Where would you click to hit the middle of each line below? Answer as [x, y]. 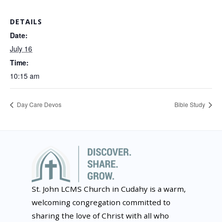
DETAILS [26, 22]
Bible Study [191, 105]
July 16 [21, 49]
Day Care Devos [38, 105]
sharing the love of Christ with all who [100, 216]
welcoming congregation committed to [101, 202]
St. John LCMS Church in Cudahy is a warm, [109, 189]
